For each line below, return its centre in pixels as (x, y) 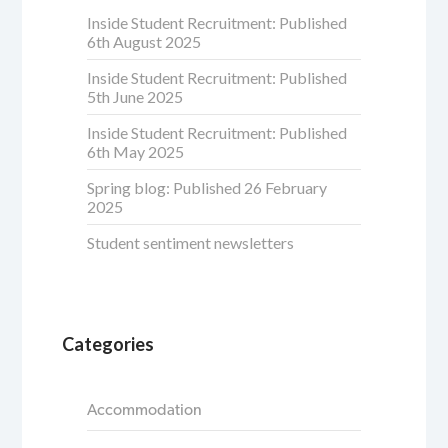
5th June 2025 (135, 97)
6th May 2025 (136, 152)
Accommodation (145, 409)
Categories (108, 343)
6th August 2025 (144, 42)
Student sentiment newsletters (191, 243)
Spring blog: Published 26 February (207, 188)
